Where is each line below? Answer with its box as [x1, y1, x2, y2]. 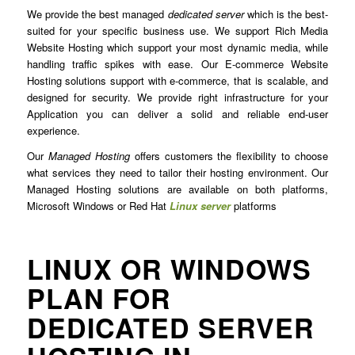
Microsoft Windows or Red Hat [26, 198, 170, 214]
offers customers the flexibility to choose [129, 148, 329, 164]
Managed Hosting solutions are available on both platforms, [26, 181, 329, 197]
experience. [26, 123, 80, 139]
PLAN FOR [26, 279, 171, 318]
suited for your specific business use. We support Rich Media [26, 23, 329, 39]
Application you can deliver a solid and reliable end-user [26, 106, 329, 122]
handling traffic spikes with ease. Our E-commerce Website [26, 56, 329, 72]
